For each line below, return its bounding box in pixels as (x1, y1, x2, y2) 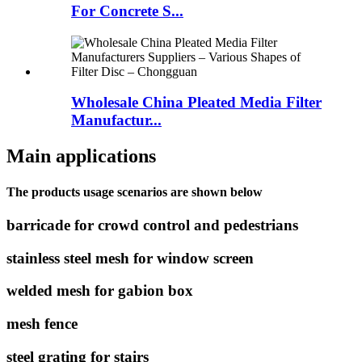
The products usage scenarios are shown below (6, 184, 263, 199)
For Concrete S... (71, 2, 183, 19)
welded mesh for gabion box (6, 282, 193, 300)
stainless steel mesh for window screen (6, 249, 254, 267)
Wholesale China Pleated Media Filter (71, 94, 322, 112)
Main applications (6, 145, 156, 167)
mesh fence (6, 315, 78, 332)
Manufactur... (71, 112, 162, 129)
